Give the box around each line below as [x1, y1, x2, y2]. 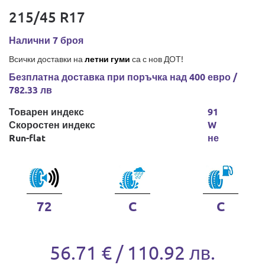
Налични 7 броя [9, 34, 83, 46]
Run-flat [9, 131, 46, 144]
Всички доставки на [9, 53, 85, 64]
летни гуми [85, 53, 130, 64]
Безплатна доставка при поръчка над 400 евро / [9, 70, 237, 83]
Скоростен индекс [9, 118, 95, 131]
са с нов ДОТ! [130, 53, 183, 64]
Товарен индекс [9, 105, 84, 118]
